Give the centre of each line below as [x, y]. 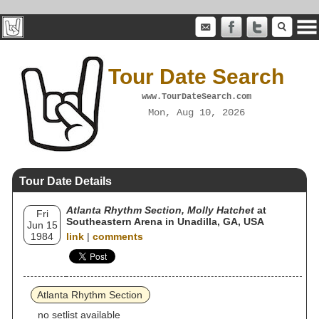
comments [118, 236]
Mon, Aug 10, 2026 [196, 112]
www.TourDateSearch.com [196, 96]
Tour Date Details [66, 181]
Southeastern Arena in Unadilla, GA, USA [165, 221]
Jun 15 [42, 225]
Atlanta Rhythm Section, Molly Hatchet [160, 210]
